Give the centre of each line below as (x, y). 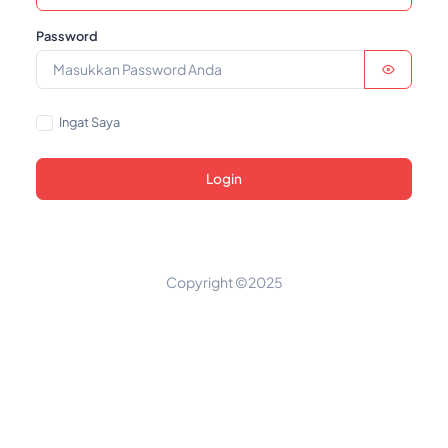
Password (67, 36)
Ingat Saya (90, 122)
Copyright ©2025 (224, 282)
